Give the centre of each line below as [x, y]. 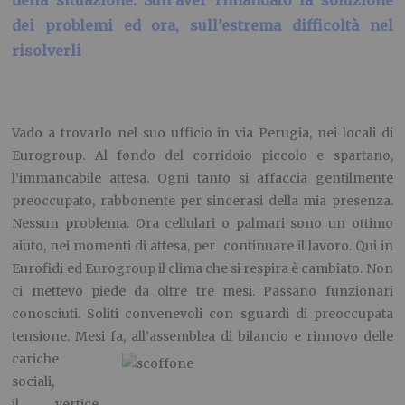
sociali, [33, 382]
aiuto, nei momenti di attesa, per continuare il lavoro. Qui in [202, 246]
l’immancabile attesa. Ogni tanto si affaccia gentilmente [202, 179]
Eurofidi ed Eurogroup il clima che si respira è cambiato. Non [202, 269]
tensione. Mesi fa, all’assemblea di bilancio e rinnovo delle [202, 337]
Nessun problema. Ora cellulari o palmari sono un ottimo [202, 224]
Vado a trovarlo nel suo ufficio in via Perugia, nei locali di [202, 133]
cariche [36, 359]
